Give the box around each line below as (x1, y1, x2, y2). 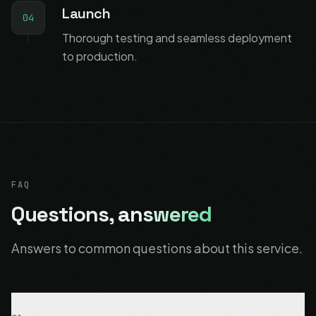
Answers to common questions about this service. (11, 240, 303, 256)
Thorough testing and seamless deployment (62, 30, 292, 45)
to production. (62, 49, 138, 63)
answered (118, 200, 212, 228)
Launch (62, 4, 111, 23)
